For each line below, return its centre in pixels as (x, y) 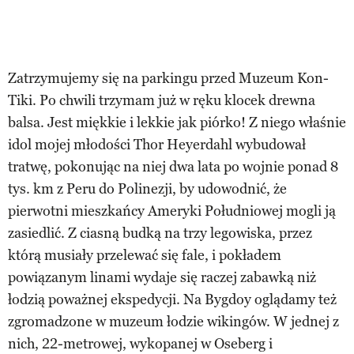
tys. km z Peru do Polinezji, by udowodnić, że (147, 188)
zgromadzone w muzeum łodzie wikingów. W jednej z (173, 321)
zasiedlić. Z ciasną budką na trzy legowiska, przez (160, 233)
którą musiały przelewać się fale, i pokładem (145, 255)
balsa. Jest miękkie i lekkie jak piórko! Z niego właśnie (177, 122)
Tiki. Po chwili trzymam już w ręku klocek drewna (162, 100)
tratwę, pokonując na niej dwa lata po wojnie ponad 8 (173, 166)
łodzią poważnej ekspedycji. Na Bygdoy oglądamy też (172, 299)
